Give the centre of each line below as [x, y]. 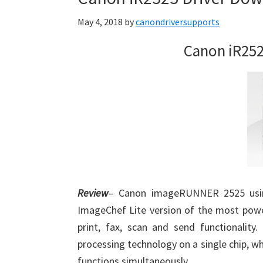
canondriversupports [178, 22]
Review [93, 193]
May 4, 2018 [100, 22]
